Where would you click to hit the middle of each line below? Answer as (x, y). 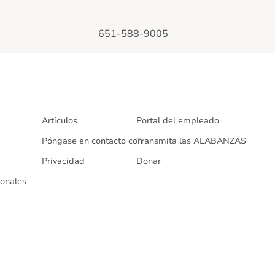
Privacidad (63, 161)
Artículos (60, 120)
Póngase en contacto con (92, 141)
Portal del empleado (178, 120)
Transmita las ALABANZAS (191, 141)
